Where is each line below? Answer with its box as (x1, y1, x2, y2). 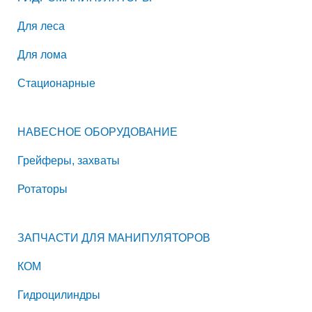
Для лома (17, 48, 67, 61)
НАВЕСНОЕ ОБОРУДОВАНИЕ (17, 125, 178, 138)
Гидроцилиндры (17, 288, 100, 301)
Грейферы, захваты (17, 153, 120, 166)
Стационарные (17, 77, 95, 90)
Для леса (17, 19, 65, 33)
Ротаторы (17, 182, 68, 195)
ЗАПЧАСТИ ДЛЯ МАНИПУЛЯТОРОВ (17, 231, 210, 244)
